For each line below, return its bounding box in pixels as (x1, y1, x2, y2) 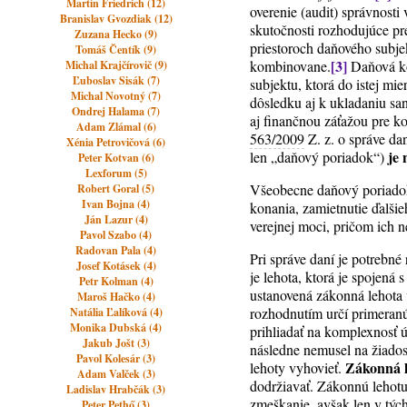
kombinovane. (250, 56, 332, 75)
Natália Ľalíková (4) (69, 304, 163, 320)
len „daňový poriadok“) (250, 147, 389, 166)
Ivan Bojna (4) (82, 196, 151, 212)
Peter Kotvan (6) (77, 150, 154, 165)
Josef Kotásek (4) (75, 258, 156, 273)
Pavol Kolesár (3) (76, 351, 156, 366)
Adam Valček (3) (76, 366, 155, 382)
